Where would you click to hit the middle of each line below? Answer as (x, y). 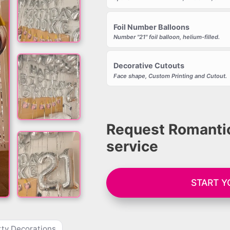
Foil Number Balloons (151, 27)
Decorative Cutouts (149, 66)
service (132, 146)
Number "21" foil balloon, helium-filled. (166, 37)
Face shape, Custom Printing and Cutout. (170, 76)
